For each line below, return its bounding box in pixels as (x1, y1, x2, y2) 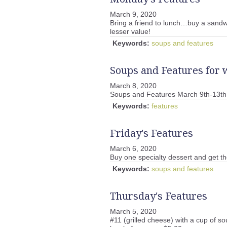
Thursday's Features (110, 189, 207, 203)
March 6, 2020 (110, 144, 157, 153)
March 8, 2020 (110, 82, 157, 90)
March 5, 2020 (110, 207, 157, 216)
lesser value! (110, 27, 150, 36)
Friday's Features (110, 126, 193, 140)
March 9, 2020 (110, 10, 157, 19)
